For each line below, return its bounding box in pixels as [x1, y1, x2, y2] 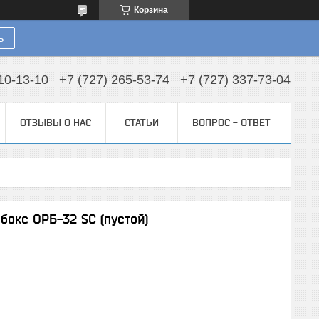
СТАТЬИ [125, 117, 159, 128]
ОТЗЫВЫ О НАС [20, 117, 91, 128]
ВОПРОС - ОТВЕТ [192, 117, 271, 128]
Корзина [134, 5, 168, 15]
